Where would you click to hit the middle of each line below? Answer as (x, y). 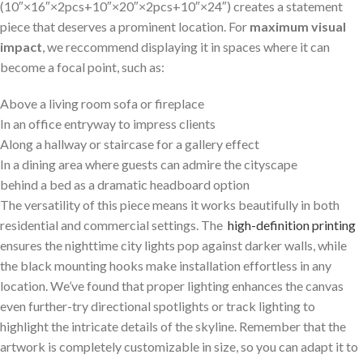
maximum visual (298, 26)
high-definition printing (292, 224)
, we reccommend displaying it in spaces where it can (186, 46)
